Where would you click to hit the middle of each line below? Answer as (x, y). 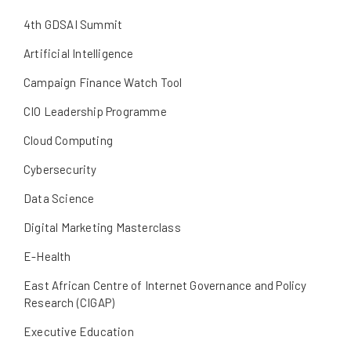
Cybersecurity (60, 170)
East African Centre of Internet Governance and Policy (165, 286)
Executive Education (79, 332)
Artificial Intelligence (79, 54)
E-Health (47, 257)
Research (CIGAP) (69, 303)
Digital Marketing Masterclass (102, 228)
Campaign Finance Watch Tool (103, 83)
